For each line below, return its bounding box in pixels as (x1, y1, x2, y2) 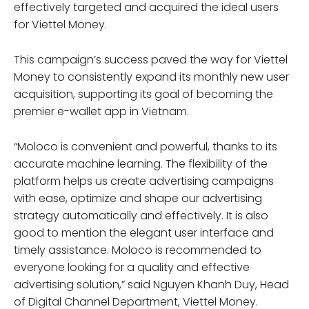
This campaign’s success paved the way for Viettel (14, 51, 288, 68)
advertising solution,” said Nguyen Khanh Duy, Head (14, 276, 289, 292)
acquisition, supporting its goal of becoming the (14, 86, 273, 102)
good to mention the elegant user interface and (14, 224, 274, 241)
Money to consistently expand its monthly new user (14, 68, 289, 85)
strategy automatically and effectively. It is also (14, 207, 268, 223)
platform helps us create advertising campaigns (14, 172, 274, 189)
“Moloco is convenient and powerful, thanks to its (14, 138, 277, 154)
